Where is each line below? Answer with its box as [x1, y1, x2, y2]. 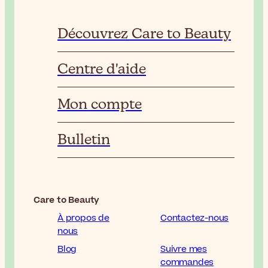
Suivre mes [160, 242, 207, 255]
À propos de [57, 211, 109, 224]
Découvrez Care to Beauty [57, 26, 231, 41]
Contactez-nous [160, 211, 229, 224]
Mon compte [57, 97, 142, 112]
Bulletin [57, 132, 110, 147]
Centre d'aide [57, 62, 146, 77]
